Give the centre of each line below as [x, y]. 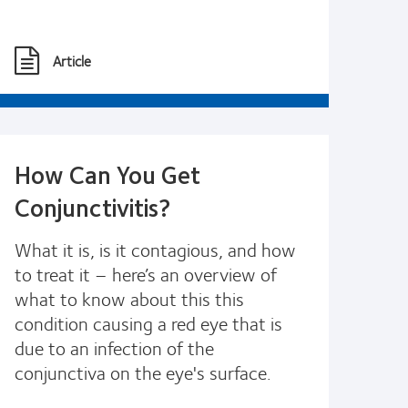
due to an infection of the [114, 347]
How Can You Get [107, 173]
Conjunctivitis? [93, 206]
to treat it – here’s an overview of [146, 273]
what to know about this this [129, 298]
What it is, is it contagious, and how [155, 249]
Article [72, 60]
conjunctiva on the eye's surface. [143, 372]
